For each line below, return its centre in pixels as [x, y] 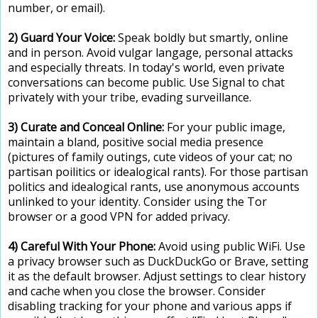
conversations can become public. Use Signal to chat [146, 82]
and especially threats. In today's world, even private [146, 67]
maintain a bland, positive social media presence [136, 142]
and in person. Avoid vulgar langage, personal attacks [150, 52]
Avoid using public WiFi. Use [230, 246]
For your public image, [226, 127]
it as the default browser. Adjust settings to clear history [157, 276]
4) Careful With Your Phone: [82, 246]
